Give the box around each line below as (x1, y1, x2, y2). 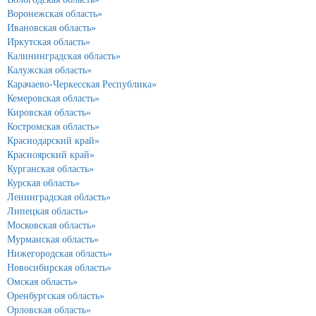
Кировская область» (7, 107, 91, 118)
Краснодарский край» (7, 135, 99, 146)
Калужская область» (7, 64, 92, 75)
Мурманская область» (7, 233, 99, 245)
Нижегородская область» (7, 248, 112, 259)
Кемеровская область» (7, 92, 99, 104)
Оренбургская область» (7, 290, 104, 301)
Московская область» (7, 219, 96, 231)
